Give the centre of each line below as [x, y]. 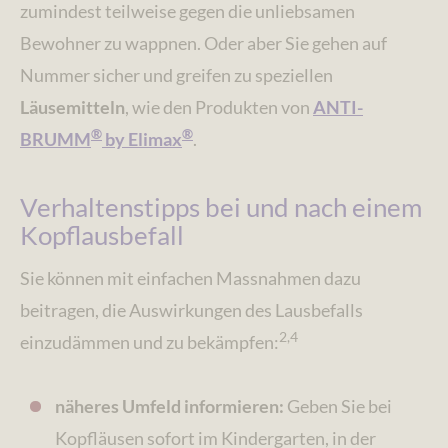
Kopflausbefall [102, 235]
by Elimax [142, 139]
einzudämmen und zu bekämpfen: [149, 342]
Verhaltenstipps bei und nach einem [221, 207]
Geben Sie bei [338, 406]
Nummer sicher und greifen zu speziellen [176, 75]
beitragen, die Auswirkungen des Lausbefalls [191, 310]
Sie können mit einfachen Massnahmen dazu [190, 278]
